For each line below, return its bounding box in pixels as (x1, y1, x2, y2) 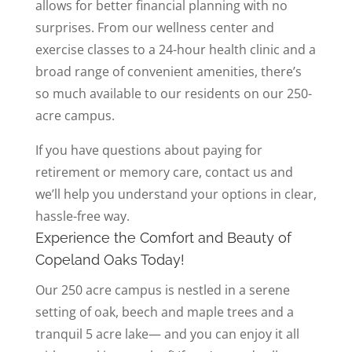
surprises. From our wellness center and (35, 18, 274, 36)
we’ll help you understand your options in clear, (35, 185, 317, 203)
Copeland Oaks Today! (35, 251, 185, 268)
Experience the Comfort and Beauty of (35, 229, 291, 246)
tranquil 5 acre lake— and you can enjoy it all (35, 324, 299, 343)
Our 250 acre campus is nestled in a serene (35, 280, 290, 299)
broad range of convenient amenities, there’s (35, 62, 302, 80)
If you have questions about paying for (35, 141, 262, 159)
